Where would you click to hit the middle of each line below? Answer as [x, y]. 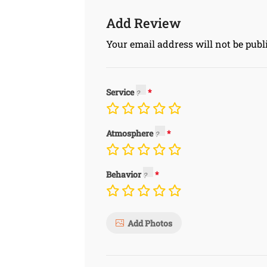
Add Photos [150, 223]
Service [121, 92]
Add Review [144, 23]
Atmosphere [131, 133]
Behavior [125, 174]
